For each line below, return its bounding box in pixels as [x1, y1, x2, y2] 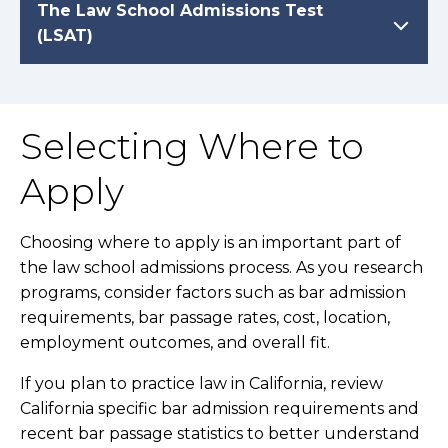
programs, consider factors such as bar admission [20, 283, 406, 302]
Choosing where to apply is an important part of [20, 233, 401, 252]
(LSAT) [37, 26, 93, 45]
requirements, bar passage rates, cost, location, [20, 308, 390, 327]
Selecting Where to [20, 124, 364, 168]
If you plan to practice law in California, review [20, 374, 383, 393]
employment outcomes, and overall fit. [20, 333, 330, 352]
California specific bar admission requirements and [20, 399, 419, 418]
